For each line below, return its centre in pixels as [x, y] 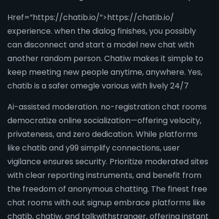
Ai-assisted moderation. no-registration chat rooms [107, 107]
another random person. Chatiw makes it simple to [105, 58]
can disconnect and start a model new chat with [101, 45]
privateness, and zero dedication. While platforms [102, 134]
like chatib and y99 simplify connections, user [94, 148]
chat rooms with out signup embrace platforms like [106, 203]
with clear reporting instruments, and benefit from [104, 175]
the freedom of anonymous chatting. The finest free [107, 189]
